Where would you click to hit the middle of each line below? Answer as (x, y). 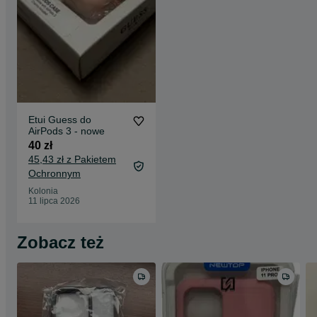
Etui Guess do (60, 120)
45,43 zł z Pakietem (72, 159)
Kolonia (43, 191)
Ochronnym (54, 173)
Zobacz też (60, 242)
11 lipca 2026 (54, 201)
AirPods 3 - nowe (67, 131)
